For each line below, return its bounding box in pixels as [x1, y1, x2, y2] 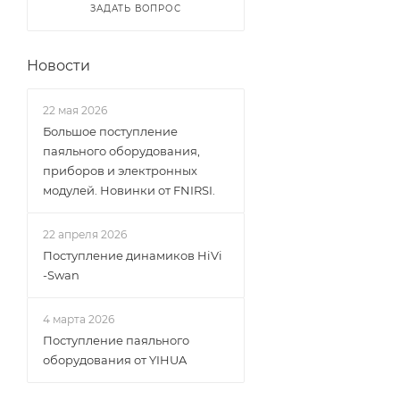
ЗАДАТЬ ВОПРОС [90, 3, 181, 14]
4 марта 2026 [43, 312, 114, 326]
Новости [27, 57, 90, 74]
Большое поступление [43, 124, 178, 138]
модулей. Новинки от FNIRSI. [43, 183, 215, 197]
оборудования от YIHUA [43, 353, 187, 367]
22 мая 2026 [43, 104, 107, 117]
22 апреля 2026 [43, 228, 127, 241]
